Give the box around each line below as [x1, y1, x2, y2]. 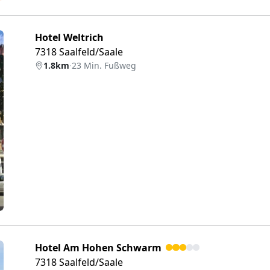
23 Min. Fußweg [72, 60, 136, 71]
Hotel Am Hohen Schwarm [35, 241, 162, 254]
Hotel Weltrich [35, 31, 104, 44]
